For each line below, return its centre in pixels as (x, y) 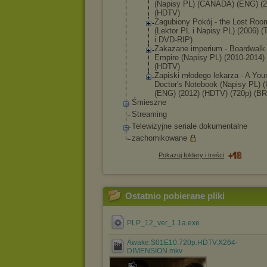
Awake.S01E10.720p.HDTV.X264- (182, 243)
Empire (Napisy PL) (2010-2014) (209, 58)
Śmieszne (149, 102)
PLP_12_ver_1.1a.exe (163, 223)
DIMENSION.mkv (155, 251)
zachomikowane (159, 138)
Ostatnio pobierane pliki (175, 196)
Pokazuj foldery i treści (191, 155)
